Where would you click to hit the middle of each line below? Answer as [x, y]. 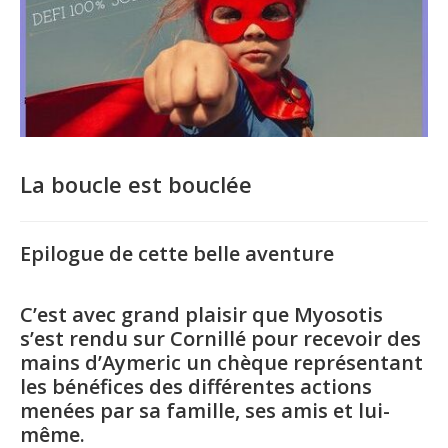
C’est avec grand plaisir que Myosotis [201, 314]
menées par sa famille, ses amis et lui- [205, 410]
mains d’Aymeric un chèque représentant [221, 362]
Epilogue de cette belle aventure [177, 253]
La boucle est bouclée [136, 183]
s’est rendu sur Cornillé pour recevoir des [220, 338]
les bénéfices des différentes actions [196, 386]
